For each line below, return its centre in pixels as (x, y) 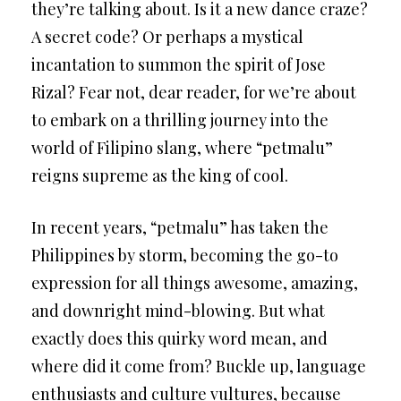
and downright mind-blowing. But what (178, 311)
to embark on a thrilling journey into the (180, 120)
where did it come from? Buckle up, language (199, 366)
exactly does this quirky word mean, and (179, 338)
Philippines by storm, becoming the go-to (185, 255)
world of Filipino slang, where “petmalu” (182, 148)
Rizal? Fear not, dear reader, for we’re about (194, 92)
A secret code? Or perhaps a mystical (167, 37)
